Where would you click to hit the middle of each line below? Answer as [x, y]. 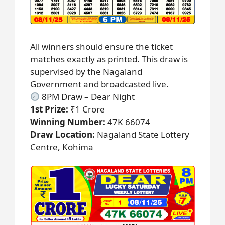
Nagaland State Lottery [142, 134]
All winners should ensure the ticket [101, 46]
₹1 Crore [87, 109]
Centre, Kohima [62, 147]
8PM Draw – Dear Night [87, 96]
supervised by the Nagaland [86, 71]
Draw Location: [63, 134]
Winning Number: [68, 122]
